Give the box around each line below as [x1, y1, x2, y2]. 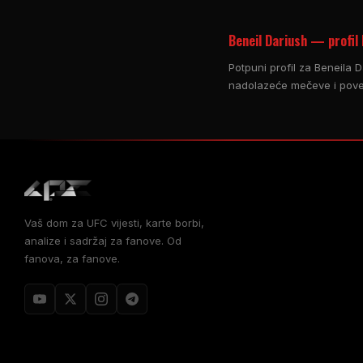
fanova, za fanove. [24, 251, 120, 265]
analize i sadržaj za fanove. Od [24, 233, 181, 247]
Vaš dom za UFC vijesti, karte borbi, [24, 216, 204, 229]
